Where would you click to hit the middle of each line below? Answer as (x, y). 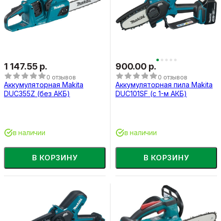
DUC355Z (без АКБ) (37, 93)
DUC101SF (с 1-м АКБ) (151, 93)
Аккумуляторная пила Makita (164, 84)
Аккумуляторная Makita (44, 84)
